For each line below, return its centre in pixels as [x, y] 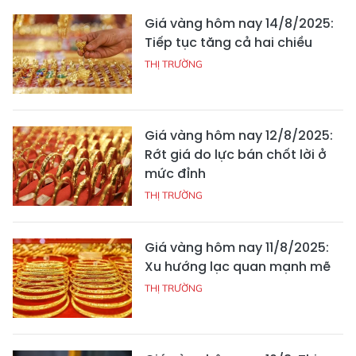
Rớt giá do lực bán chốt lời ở [236, 154]
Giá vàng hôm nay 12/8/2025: [239, 135]
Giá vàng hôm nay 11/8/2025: [237, 247]
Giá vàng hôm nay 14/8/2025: [239, 23]
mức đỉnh [175, 173]
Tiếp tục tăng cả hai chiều [228, 42]
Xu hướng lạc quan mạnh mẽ [238, 266]
